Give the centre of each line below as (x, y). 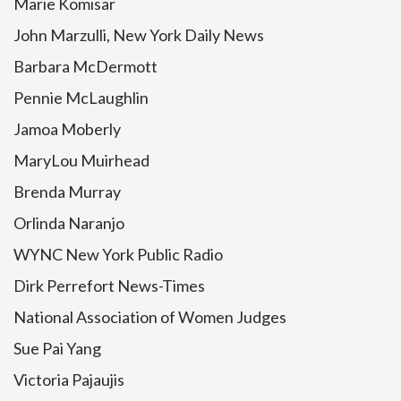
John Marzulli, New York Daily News (139, 35)
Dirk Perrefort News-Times (109, 286)
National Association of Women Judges (150, 317)
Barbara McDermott (85, 66)
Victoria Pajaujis (69, 380)
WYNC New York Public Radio (118, 254)
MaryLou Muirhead (81, 160)
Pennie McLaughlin (81, 98)
